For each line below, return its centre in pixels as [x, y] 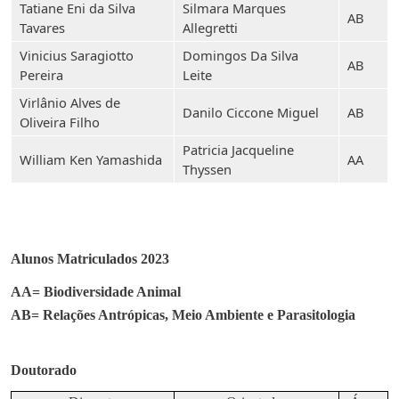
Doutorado [44, 370]
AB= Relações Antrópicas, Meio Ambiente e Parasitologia [183, 315]
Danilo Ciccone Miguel [251, 112]
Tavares [42, 28]
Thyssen [207, 169]
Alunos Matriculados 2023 [90, 259]
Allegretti [210, 28]
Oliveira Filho [60, 122]
